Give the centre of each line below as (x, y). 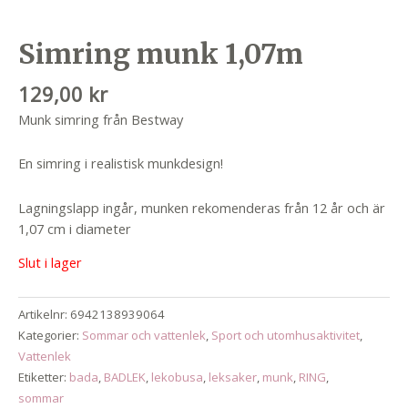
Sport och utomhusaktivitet (286, 335)
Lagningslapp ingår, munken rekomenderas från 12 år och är (202, 207)
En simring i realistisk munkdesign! (121, 163)
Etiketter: (44, 377)
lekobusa (177, 377)
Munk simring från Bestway (101, 119)
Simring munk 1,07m (161, 54)
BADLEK (125, 377)
